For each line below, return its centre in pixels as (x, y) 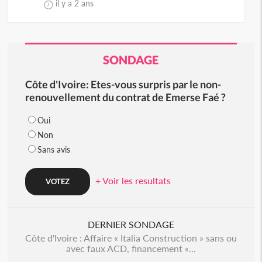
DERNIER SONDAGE (131, 224)
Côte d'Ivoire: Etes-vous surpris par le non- (123, 84)
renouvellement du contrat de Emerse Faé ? (125, 97)
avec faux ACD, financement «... (131, 248)
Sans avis (54, 149)
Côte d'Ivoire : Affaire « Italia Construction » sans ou (131, 238)
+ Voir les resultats (133, 180)
